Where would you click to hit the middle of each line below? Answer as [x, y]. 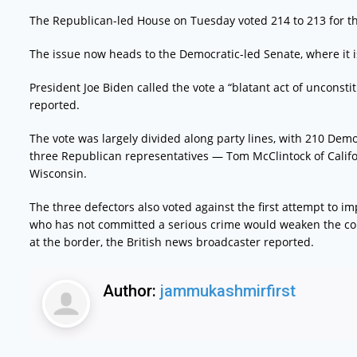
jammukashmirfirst [228, 290]
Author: [131, 290]
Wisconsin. [58, 173]
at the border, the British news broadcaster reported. [171, 241]
